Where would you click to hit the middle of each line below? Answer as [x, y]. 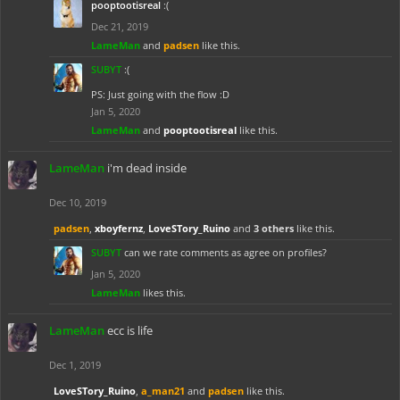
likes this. [163, 292]
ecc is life [130, 330]
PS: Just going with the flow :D [160, 94]
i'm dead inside [147, 168]
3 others [274, 228]
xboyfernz [119, 228]
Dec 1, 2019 [75, 365]
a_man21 [163, 391]
